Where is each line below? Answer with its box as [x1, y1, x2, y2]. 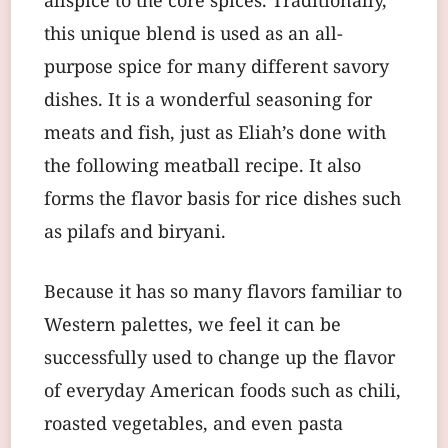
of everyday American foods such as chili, [44, 377, 401, 407]
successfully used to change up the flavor [44, 344, 395, 374]
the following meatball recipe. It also [44, 152, 361, 182]
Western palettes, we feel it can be [44, 311, 341, 341]
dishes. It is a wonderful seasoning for [44, 86, 372, 116]
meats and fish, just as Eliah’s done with [44, 119, 386, 149]
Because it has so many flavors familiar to [44, 278, 402, 308]
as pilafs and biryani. [44, 218, 226, 248]
